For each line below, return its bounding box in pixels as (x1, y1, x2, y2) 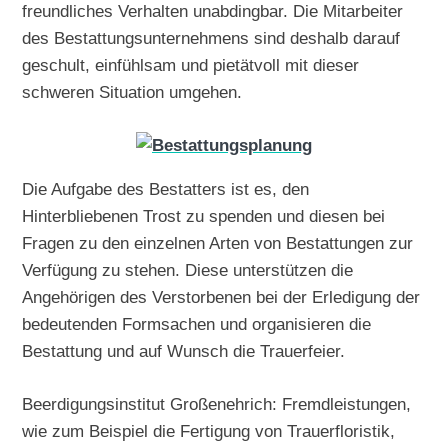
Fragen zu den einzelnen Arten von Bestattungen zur (22, 232, 414, 253)
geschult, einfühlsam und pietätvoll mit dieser (22, 54, 360, 75)
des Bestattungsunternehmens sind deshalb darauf (22, 27, 401, 48)
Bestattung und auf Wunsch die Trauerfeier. (22, 340, 346, 361)
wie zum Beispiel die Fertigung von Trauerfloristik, (22, 420, 396, 441)
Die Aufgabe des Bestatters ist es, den (22, 178, 310, 199)
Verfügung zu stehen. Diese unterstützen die (22, 259, 354, 280)
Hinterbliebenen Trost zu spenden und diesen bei (22, 205, 386, 226)
